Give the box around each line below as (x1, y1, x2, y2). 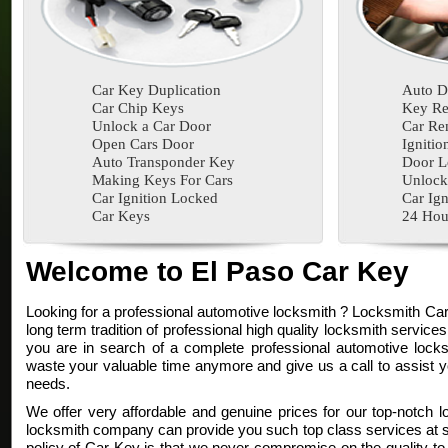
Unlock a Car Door (91, 118, 211, 134)
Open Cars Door (91, 136, 194, 152)
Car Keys (91, 208, 150, 224)
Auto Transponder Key (91, 154, 235, 170)
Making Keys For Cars (91, 172, 233, 188)
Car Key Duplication (91, 82, 221, 98)
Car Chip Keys (91, 100, 184, 116)
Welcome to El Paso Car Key (25, 256, 409, 287)
